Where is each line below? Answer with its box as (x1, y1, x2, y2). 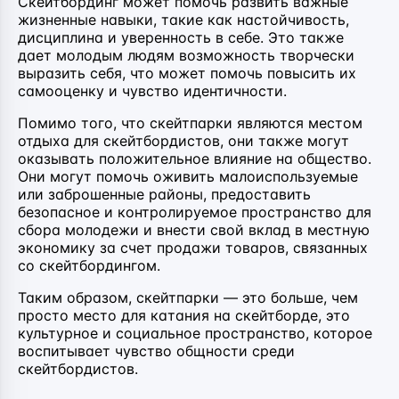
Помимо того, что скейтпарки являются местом (18, 113, 362, 132)
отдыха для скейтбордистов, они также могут (18, 131, 349, 150)
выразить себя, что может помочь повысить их (18, 63, 356, 82)
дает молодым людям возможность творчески (18, 45, 354, 64)
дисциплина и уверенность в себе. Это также (18, 28, 344, 46)
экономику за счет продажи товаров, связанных (18, 238, 368, 256)
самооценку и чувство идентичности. (18, 81, 287, 100)
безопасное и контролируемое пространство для (18, 202, 371, 221)
